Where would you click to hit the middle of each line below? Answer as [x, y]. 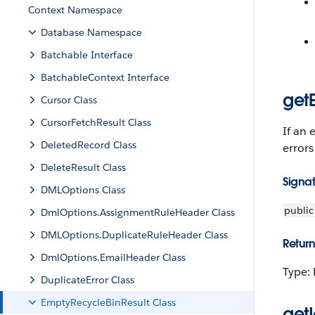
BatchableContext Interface [105, 77]
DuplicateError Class [88, 280]
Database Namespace [91, 32]
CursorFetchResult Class [96, 122]
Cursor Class [69, 100]
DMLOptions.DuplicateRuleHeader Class [134, 235]
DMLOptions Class [83, 190]
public [299, 210]
